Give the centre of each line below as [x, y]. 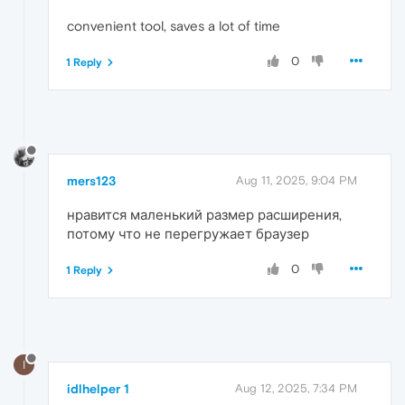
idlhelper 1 [98, 388]
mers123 [91, 180]
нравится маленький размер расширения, [204, 214]
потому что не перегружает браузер [188, 233]
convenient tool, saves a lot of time [174, 25]
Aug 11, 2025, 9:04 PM [297, 180]
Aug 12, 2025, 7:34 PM [296, 388]
